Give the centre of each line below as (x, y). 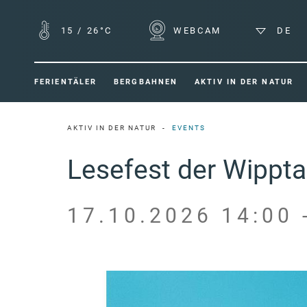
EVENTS (189, 128)
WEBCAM (195, 30)
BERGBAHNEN (146, 82)
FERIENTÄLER (66, 82)
